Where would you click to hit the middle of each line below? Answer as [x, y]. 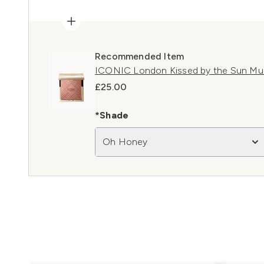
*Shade [112, 115]
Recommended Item [140, 56]
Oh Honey [125, 141]
